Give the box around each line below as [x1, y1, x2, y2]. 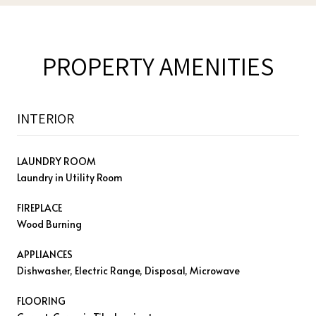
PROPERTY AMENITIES [42, 49, 274, 83]
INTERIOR [17, 109, 74, 128]
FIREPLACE [17, 200, 62, 214]
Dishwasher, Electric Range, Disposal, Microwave [17, 263, 240, 277]
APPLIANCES [17, 247, 73, 261]
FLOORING [17, 293, 66, 308]
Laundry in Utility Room [17, 170, 123, 184]
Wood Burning [17, 217, 82, 231]
